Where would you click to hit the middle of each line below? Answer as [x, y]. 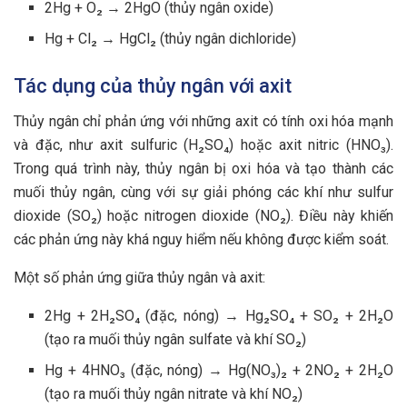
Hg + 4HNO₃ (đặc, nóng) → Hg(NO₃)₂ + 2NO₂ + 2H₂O [219, 371]
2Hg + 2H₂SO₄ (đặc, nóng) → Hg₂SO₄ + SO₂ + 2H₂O [219, 316]
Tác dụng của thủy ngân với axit [153, 86]
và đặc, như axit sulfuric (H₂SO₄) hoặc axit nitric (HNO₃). [203, 145]
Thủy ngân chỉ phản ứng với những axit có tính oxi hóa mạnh [203, 122]
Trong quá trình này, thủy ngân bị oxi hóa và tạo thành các [203, 169]
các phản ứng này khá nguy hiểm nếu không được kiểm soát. [201, 240]
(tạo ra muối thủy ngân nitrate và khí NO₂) [174, 394]
